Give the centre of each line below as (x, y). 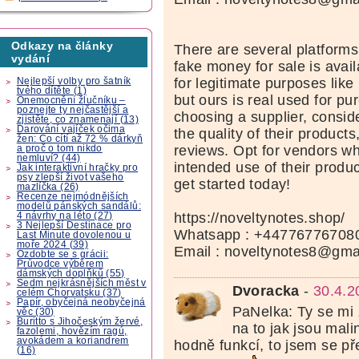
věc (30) (35, 311)
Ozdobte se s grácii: (63, 254)
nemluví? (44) (48, 157)
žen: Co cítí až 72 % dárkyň (80, 138)
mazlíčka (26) (48, 186)
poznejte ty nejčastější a (73, 109)
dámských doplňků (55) (71, 273)
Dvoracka (266, 290)
